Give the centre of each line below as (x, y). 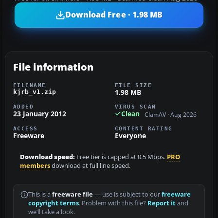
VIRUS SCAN (136, 106)
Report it (162, 203)
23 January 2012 (40, 113)
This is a (40, 195)
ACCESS (26, 129)
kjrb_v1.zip (35, 91)
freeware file (73, 195)
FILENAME (30, 85)
